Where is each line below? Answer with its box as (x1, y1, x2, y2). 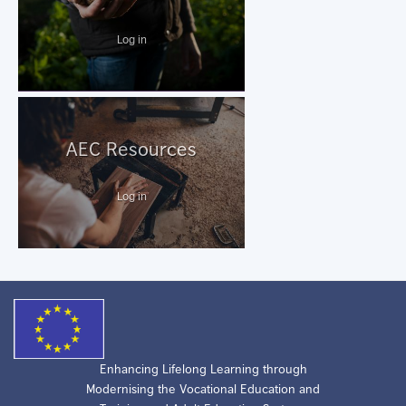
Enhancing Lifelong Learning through (99, 361, 307, 376)
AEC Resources (66, 137, 197, 159)
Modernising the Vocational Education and (86, 381, 320, 396)
